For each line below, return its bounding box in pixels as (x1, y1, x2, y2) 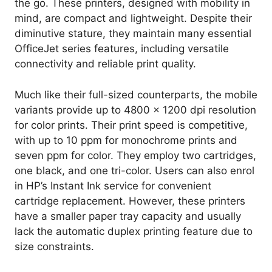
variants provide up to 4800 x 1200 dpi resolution (15, 103, 256, 116)
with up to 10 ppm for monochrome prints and (15, 134, 237, 146)
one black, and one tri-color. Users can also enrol (15, 164, 254, 177)
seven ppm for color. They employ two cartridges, (15, 149, 256, 161)
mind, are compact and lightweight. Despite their (15, 12, 252, 25)
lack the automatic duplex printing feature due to (15, 225, 253, 237)
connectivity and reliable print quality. (15, 58, 196, 70)
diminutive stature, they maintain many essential (15, 27, 251, 40)
